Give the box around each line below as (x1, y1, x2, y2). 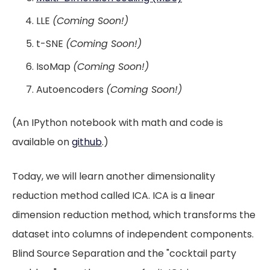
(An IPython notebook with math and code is (12, 116, 223, 130)
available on (12, 135, 72, 149)
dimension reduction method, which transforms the (12, 208, 256, 222)
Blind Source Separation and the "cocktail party (12, 246, 236, 260)
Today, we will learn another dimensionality (12, 169, 215, 183)
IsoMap (36, 60, 73, 74)
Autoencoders (36, 83, 106, 96)
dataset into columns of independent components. (12, 227, 254, 241)
